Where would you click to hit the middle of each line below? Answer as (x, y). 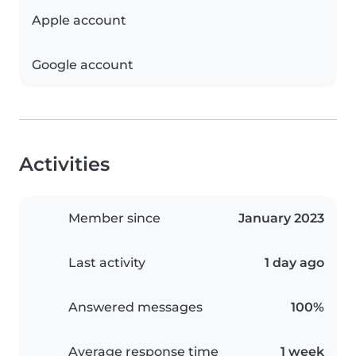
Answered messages (135, 308)
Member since (114, 219)
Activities (64, 164)
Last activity (107, 263)
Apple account (79, 21)
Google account (83, 65)
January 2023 (281, 219)
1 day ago (294, 263)
